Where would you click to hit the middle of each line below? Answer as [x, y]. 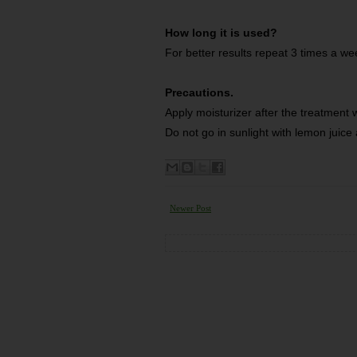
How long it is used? [221, 33]
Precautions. [199, 92]
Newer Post [190, 208]
